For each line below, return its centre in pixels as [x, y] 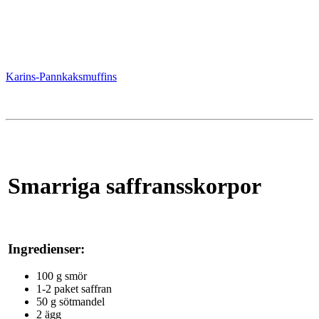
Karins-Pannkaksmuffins [61, 77]
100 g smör [62, 276]
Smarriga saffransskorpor [135, 186]
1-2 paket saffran [74, 289]
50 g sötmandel [70, 302]
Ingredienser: [46, 249]
